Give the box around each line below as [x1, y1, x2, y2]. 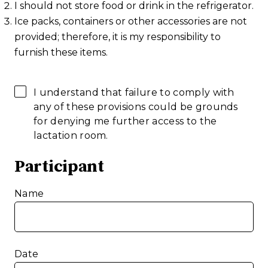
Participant [14, 156, 104, 178]
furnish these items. [14, 47, 108, 59]
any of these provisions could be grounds [33, 101, 238, 113]
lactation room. [33, 130, 108, 142]
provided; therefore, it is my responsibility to [14, 31, 221, 43]
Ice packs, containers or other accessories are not [14, 16, 247, 28]
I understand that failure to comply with [33, 87, 234, 99]
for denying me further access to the [33, 115, 217, 127]
